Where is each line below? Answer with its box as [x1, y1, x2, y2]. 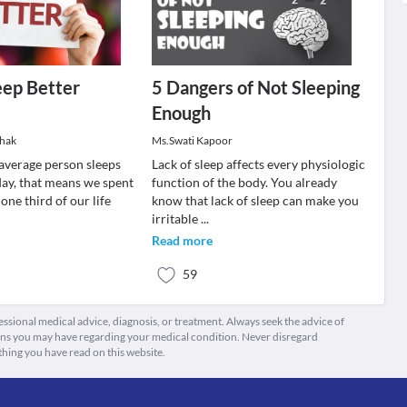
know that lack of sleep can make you [151, 193, 359, 208]
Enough [151, 102, 211, 124]
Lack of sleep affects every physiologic [151, 156, 365, 172]
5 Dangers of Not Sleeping [151, 76, 360, 98]
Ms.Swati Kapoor [151, 134, 233, 147]
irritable [151, 211, 201, 226]
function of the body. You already [151, 174, 337, 190]
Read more [151, 233, 213, 248]
